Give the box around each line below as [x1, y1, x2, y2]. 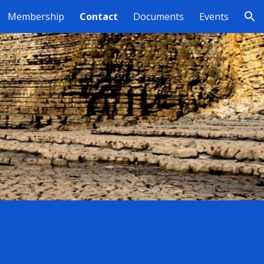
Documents [133, 10, 184, 23]
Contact [80, 10, 118, 23]
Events [199, 10, 229, 23]
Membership [8, 10, 64, 23]
